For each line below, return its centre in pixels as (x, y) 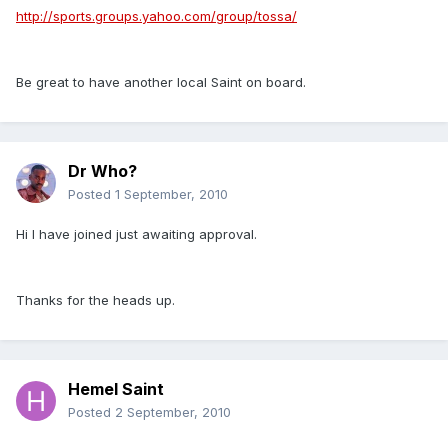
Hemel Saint (116, 389)
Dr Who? (102, 171)
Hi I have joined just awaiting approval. (136, 234)
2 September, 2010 (173, 412)
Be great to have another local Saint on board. (161, 82)
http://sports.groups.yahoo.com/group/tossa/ (156, 16)
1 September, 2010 (171, 194)
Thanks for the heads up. (95, 300)
